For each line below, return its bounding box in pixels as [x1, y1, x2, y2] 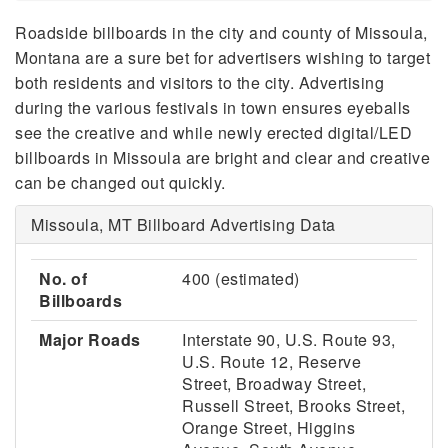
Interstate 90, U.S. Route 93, [182, 328, 396, 351]
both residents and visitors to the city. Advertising [15, 71, 384, 94]
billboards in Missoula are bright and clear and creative [15, 146, 430, 169]
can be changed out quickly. [15, 171, 226, 194]
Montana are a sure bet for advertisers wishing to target [15, 46, 430, 69]
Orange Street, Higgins [182, 416, 355, 439]
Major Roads [39, 328, 141, 351]
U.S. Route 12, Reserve [182, 350, 361, 373]
